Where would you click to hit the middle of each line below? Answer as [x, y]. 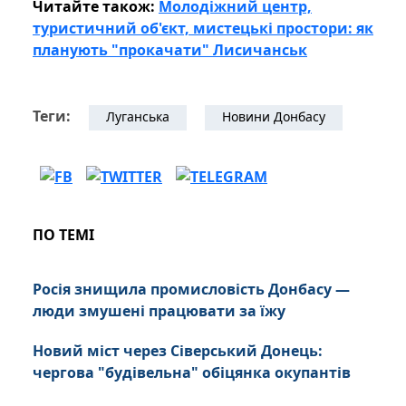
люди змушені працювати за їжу [159, 311]
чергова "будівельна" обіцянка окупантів [192, 373]
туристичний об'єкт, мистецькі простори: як [203, 29]
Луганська [138, 117]
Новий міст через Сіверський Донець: [178, 351]
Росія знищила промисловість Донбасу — [191, 290]
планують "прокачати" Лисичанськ [170, 50]
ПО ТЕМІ [63, 235]
